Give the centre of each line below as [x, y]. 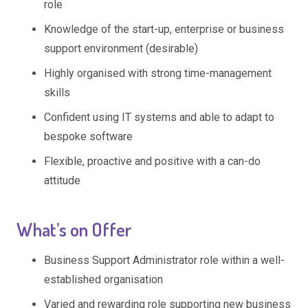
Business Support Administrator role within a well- [164, 261]
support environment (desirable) [121, 48]
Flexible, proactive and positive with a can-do [152, 161]
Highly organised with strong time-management [158, 73]
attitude [62, 180]
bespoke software [88, 136]
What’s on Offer [74, 229]
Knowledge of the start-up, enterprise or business [164, 29]
